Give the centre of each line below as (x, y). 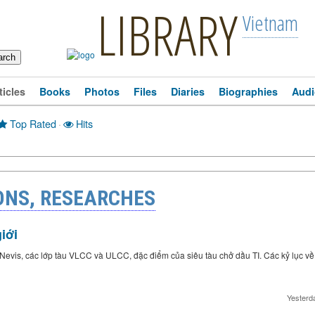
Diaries (188, 91)
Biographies (248, 91)
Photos (102, 91)
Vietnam (270, 23)
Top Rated (31, 123)
